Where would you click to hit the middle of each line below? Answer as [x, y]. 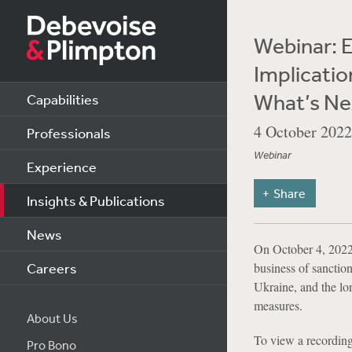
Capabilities [62, 99]
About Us [52, 318]
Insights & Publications [95, 200]
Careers [51, 268]
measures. [278, 305]
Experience [61, 167]
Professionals [68, 133]
